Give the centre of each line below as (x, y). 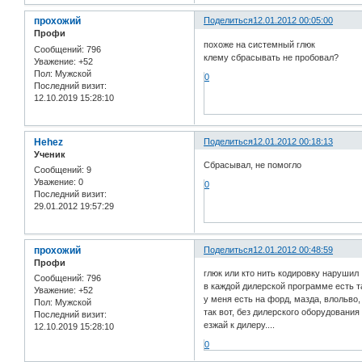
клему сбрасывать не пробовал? (271, 57)
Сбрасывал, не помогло (253, 165)
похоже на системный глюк (260, 44)
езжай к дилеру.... (240, 325)
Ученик (50, 154)
